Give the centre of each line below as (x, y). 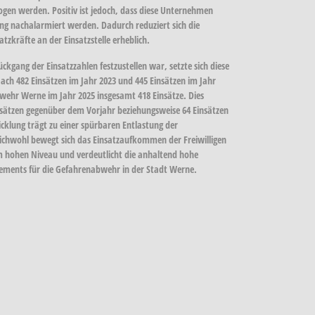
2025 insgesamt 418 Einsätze (131, 95)
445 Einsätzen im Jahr (175, 80)
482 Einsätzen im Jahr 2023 (66, 80)
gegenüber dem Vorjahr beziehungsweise (103, 110)
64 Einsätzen (205, 110)
